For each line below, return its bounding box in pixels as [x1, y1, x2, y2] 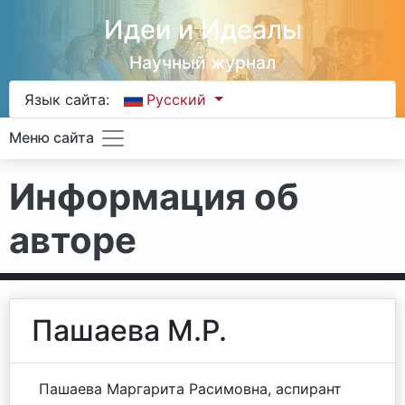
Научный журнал [129, 52, 276, 73]
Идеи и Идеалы [103, 14, 302, 45]
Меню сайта [9, 128, 94, 147]
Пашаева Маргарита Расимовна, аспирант [39, 380, 342, 398]
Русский [146, 90, 212, 108]
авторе [9, 218, 137, 262]
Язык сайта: [24, 90, 109, 108]
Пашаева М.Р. [32, 313, 227, 348]
